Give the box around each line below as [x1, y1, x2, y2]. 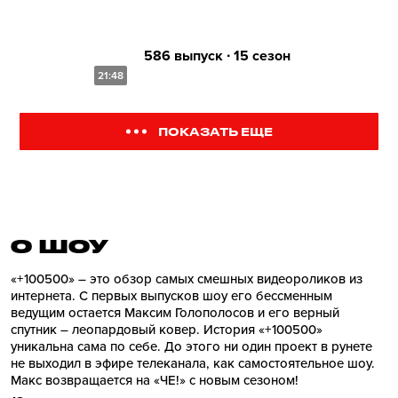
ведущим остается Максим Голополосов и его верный [11, 305, 339, 321]
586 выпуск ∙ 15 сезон [144, 46, 291, 65]
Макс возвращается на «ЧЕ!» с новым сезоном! [11, 372, 298, 388]
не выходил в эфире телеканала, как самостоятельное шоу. [11, 355, 375, 371]
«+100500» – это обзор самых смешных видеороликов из [11, 271, 362, 287]
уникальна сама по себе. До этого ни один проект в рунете [11, 338, 372, 354]
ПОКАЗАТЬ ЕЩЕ [158, 124, 273, 138]
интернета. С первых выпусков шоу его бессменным [11, 288, 332, 304]
